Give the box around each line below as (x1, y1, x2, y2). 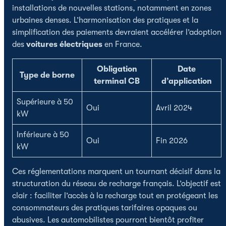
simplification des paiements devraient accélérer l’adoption (12, 27, 221, 37)
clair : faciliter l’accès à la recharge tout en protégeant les (12, 191, 218, 200)
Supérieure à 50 (17, 97, 73, 106)
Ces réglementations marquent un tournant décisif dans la (12, 166, 220, 176)
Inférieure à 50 (17, 130, 69, 139)
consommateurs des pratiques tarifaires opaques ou (12, 203, 197, 212)
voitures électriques (26, 39, 102, 49)
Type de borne (20, 70, 75, 80)
